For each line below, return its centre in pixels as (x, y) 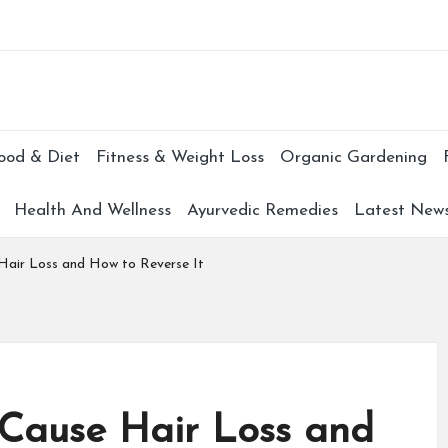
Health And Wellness (92, 210)
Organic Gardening (353, 157)
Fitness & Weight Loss (179, 157)
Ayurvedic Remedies (262, 210)
